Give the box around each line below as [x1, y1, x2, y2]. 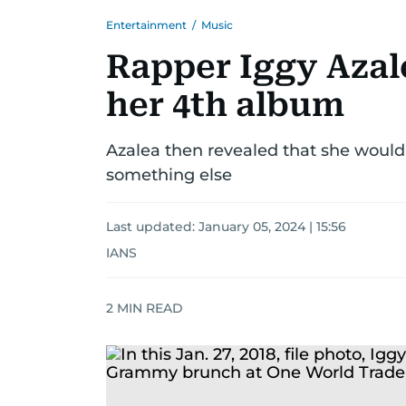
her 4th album [106, 86, 344, 124]
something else [106, 165, 232, 185]
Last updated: [106, 218, 198, 235]
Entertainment [106, 18, 187, 32]
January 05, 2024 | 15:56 [198, 218, 346, 235]
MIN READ [113, 299, 183, 316]
